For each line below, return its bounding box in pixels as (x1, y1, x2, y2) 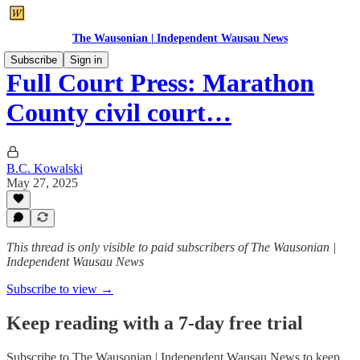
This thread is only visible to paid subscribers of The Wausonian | (6, 240, 336, 254)
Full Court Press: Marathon (6, 68, 314, 98)
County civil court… (6, 98, 231, 128)
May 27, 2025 (6, 175, 78, 190)
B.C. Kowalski (6, 161, 83, 175)
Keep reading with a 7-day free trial (6, 312, 303, 333)
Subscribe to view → (6, 282, 113, 296)
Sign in (70, 54, 102, 66)
